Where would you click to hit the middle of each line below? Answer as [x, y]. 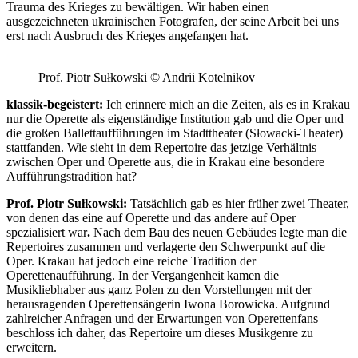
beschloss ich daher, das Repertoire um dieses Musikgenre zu [160, 332]
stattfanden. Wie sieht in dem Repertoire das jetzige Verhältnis [161, 147]
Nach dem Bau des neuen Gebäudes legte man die [220, 232]
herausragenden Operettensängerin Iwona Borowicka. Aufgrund [168, 304]
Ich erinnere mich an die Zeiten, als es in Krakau [228, 104]
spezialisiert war [47, 232]
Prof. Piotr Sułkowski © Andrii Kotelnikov [147, 77]
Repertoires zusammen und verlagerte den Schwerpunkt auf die [166, 246]
